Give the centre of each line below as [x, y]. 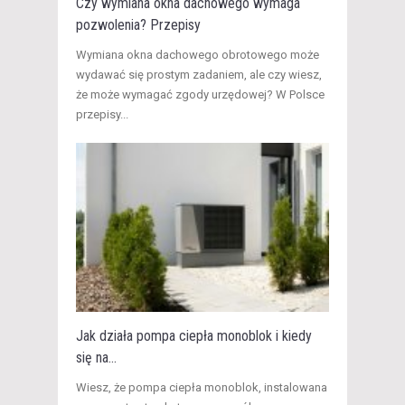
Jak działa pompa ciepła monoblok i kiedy [194, 336]
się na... [96, 358]
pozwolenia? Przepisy [138, 24]
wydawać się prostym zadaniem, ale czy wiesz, [199, 74]
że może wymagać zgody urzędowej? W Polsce [200, 94]
